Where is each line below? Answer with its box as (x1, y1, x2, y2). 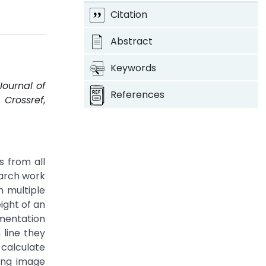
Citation (110, 8, 147, 21)
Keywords (110, 61, 156, 75)
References (110, 88, 164, 102)
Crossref (5, 93, 44, 107)
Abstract (110, 34, 153, 48)
